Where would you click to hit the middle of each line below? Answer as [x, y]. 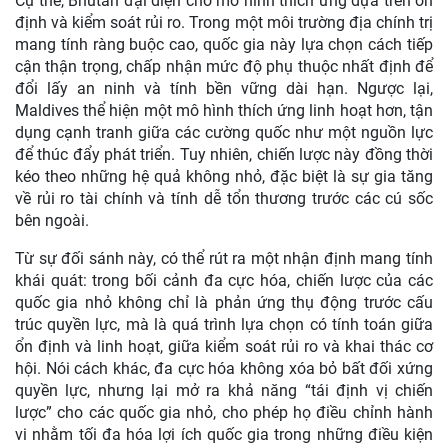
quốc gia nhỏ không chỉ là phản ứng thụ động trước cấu [224, 302]
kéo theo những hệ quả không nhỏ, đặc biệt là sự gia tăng [224, 176]
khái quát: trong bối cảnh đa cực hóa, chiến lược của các [224, 280]
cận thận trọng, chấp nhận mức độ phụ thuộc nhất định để [224, 66]
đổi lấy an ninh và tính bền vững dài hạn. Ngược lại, [224, 88]
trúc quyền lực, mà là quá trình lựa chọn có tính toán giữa [224, 324]
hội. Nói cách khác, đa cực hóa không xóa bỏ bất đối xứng [224, 368]
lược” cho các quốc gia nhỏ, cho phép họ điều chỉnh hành [224, 412]
